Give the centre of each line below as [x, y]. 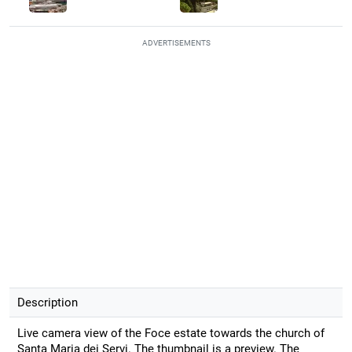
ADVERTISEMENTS [176, 42]
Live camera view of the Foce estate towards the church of [170, 333]
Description [47, 302]
